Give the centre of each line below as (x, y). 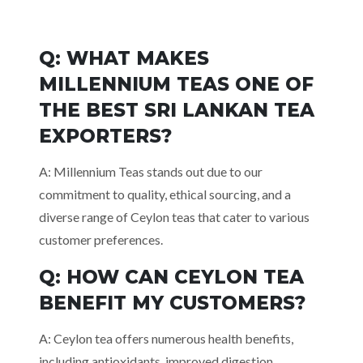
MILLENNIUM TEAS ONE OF (176, 84)
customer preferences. (101, 239)
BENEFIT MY (104, 303)
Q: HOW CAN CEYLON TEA (171, 277)
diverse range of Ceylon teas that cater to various (174, 217)
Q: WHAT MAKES (124, 58)
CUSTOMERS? (237, 303)
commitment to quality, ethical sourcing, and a (165, 194)
